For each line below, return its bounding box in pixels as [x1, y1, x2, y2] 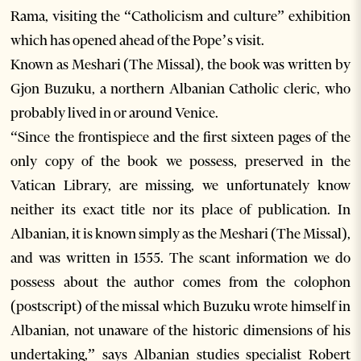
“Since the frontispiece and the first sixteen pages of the [10, 128, 351, 147]
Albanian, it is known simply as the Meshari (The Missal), [10, 225, 351, 243]
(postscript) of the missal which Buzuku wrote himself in [10, 297, 351, 316]
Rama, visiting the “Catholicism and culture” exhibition [10, 7, 351, 26]
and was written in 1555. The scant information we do [10, 249, 351, 268]
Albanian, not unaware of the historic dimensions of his [10, 322, 351, 340]
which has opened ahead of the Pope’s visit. [10, 31, 265, 50]
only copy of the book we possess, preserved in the [10, 152, 351, 171]
